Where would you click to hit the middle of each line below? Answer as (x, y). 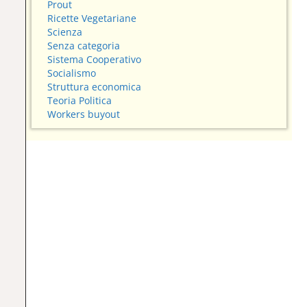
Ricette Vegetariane (92, 19)
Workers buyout (84, 114)
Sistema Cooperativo (95, 60)
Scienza (65, 32)
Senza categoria (84, 46)
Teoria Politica (80, 101)
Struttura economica (95, 87)
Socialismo (72, 73)
